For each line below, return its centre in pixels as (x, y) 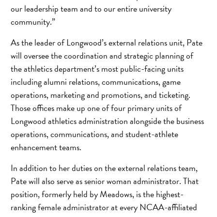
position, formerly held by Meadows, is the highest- (97, 194)
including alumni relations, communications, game (96, 81)
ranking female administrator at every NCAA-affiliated (104, 207)
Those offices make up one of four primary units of (96, 108)
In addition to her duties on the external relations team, (104, 168)
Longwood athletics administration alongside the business (108, 121)
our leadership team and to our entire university (91, 8)
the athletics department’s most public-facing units (97, 68)
